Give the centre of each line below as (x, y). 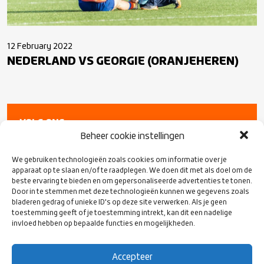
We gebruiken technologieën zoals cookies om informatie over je (119, 160)
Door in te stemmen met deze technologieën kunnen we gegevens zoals (131, 192)
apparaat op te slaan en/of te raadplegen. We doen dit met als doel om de (132, 171)
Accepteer (132, 257)
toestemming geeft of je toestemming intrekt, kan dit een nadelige (122, 213)
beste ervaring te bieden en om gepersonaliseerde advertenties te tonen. (132, 181)
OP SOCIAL (43, 134)
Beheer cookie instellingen (132, 136)
